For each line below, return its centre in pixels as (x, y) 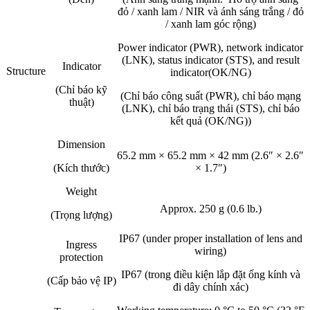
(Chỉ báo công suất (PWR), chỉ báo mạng (210, 96)
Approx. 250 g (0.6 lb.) (210, 209)
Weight (81, 192)
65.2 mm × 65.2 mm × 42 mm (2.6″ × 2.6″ (210, 156)
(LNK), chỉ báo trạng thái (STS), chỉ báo (210, 109)
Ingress (81, 245)
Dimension (81, 145)
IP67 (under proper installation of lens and (210, 239)
